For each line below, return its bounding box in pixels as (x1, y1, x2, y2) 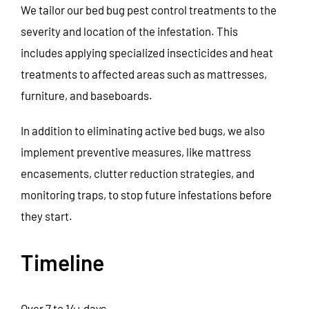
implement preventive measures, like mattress (21, 145, 251, 159)
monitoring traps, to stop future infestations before (21, 188, 272, 202)
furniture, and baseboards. (21, 88, 152, 103)
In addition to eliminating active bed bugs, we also (21, 123, 265, 138)
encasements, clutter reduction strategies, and (21, 166, 255, 181)
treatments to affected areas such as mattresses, (21, 67, 267, 81)
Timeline (21, 249, 104, 276)
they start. (21, 209, 72, 223)
